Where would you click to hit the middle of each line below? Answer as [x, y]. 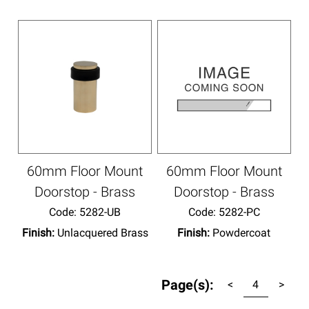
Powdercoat [242, 233]
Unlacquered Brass [102, 233]
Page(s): [187, 285]
